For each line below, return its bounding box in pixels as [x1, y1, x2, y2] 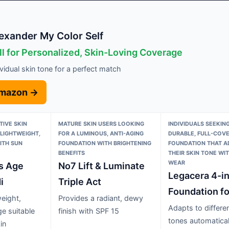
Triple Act [58, 176, 101, 187]
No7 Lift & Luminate [58, 160, 145, 171]
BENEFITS [58, 149, 85, 156]
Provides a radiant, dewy [58, 193, 143, 202]
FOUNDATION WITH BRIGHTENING [58, 139, 151, 147]
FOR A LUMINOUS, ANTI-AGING [58, 129, 144, 137]
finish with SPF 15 [58, 206, 119, 215]
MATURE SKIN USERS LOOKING [58, 120, 144, 127]
